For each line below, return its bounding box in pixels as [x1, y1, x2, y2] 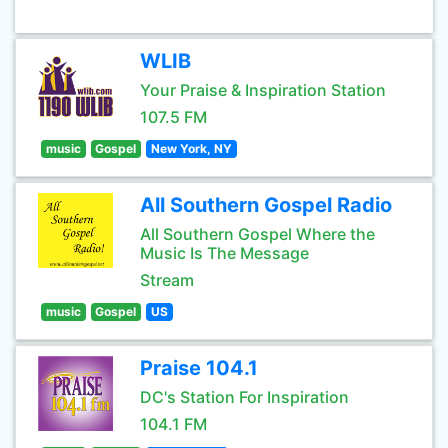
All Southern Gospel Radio [140, 193, 392, 217]
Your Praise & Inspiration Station [140, 80, 386, 100]
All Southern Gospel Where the [140, 224, 375, 244]
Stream [140, 270, 194, 290]
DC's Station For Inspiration [140, 387, 349, 407]
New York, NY [150, 141, 232, 156]
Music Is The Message [140, 243, 309, 263]
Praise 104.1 [140, 356, 258, 380]
